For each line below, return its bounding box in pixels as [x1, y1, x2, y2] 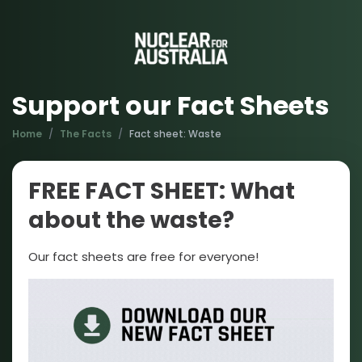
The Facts [60, 127, 112, 141]
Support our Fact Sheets [12, 87, 329, 124]
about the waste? [28, 204, 234, 236]
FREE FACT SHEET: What [28, 175, 295, 207]
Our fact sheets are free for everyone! [28, 248, 259, 265]
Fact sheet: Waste [129, 127, 221, 141]
